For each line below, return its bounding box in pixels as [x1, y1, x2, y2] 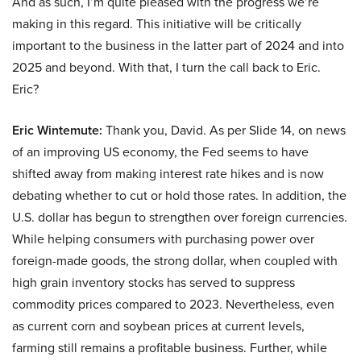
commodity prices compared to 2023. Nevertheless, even [12, 295, 334, 314]
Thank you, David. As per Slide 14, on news [102, 121, 346, 140]
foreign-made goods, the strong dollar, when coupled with [12, 251, 338, 271]
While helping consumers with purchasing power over [12, 230, 314, 249]
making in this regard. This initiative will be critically [12, 15, 301, 34]
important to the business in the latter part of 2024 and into [12, 36, 344, 56]
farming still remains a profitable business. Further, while [12, 338, 327, 358]
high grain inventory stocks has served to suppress [12, 273, 295, 293]
